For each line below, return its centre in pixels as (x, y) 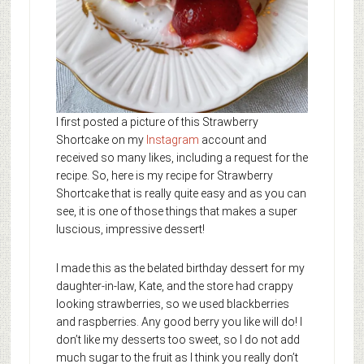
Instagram (172, 140)
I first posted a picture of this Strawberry (157, 122)
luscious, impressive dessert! (130, 230)
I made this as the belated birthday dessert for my (180, 269)
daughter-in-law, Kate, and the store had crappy (174, 286)
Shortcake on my (101, 140)
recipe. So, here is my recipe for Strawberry (164, 176)
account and (232, 140)
